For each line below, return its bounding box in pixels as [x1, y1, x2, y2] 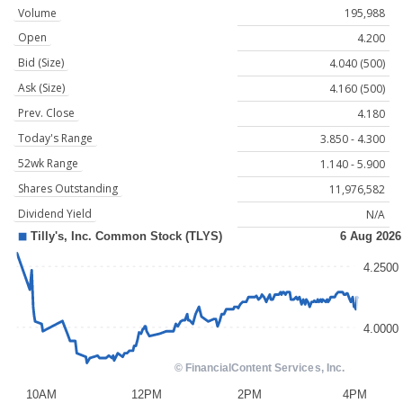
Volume [18, 5, 57, 22]
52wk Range [18, 156, 78, 172]
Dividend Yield [18, 206, 92, 222]
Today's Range [18, 130, 93, 147]
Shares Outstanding [18, 181, 118, 197]
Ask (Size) [18, 80, 65, 96]
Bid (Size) [18, 55, 64, 71]
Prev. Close [18, 105, 75, 121]
